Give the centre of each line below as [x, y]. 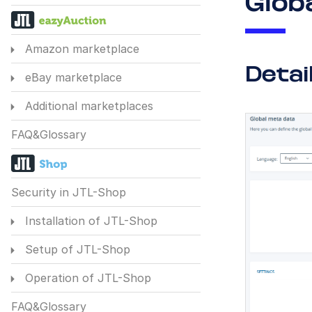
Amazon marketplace [80, 49]
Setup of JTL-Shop [76, 250]
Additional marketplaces [87, 106]
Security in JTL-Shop [69, 193]
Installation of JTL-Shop [89, 221]
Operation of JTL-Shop [86, 278]
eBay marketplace [71, 78]
